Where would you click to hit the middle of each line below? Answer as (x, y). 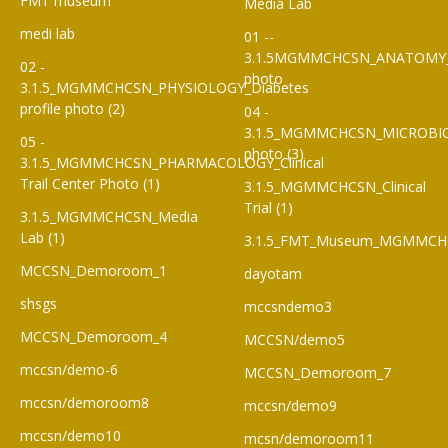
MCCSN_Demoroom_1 (93, 271)
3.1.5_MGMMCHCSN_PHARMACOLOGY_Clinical (172, 163)
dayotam (273, 274)
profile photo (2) (72, 109)
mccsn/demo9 (290, 406)
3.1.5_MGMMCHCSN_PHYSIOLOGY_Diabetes (164, 88)
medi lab (47, 34)
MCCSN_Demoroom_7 (317, 373)
